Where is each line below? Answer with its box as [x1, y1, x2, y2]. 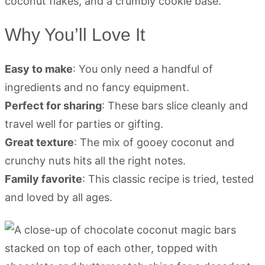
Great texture [5, 136, 74, 148]
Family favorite [5, 173, 82, 185]
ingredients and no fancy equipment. [5, 81, 189, 93]
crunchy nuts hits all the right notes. [5, 154, 186, 167]
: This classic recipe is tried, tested [82, 173, 254, 185]
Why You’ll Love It [5, 25, 145, 44]
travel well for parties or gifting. [5, 118, 163, 130]
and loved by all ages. [5, 191, 112, 203]
